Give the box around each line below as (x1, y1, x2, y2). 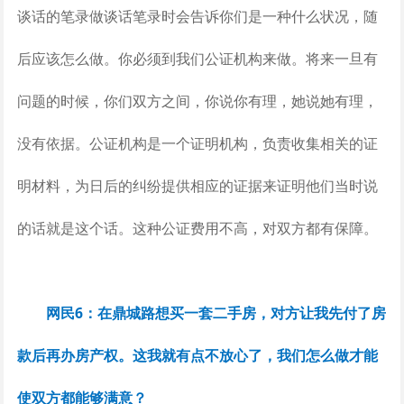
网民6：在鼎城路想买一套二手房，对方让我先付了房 (45, 302, 386, 323)
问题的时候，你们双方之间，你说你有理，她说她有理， (16, 90, 378, 111)
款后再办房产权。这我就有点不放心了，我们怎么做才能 (16, 344, 378, 365)
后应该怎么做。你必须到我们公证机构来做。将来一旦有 (16, 48, 378, 69)
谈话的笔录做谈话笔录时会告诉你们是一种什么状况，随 (16, 5, 378, 26)
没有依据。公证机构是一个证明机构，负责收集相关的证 (16, 133, 378, 153)
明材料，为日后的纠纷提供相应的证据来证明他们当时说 (16, 175, 378, 196)
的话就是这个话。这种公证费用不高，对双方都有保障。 (16, 217, 378, 238)
